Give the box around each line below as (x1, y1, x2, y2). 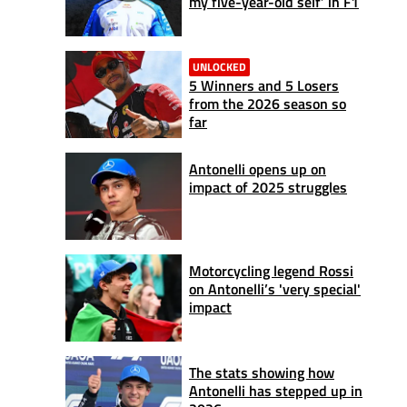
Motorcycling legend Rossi (189, 259, 353, 282)
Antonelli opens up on (189, 157, 326, 180)
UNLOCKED (193, 57, 246, 75)
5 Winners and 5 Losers (189, 74, 339, 96)
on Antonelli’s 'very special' (189, 277, 361, 300)
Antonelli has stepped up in (189, 379, 362, 402)
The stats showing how (189, 361, 334, 383)
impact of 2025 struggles (189, 175, 347, 198)
